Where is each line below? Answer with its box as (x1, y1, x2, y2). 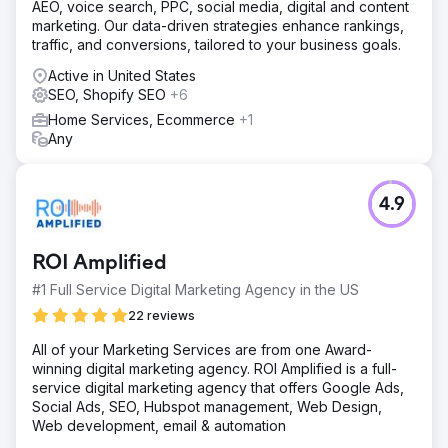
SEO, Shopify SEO (48, 85, 170, 103)
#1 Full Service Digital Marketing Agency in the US (32, 280, 359, 298)
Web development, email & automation (32, 416, 286, 434)
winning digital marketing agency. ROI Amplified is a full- (32, 359, 397, 377)
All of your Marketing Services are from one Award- (32, 340, 372, 358)
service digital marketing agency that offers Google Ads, (32, 378, 404, 396)
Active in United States (48, 66, 196, 84)
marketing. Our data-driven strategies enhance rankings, (32, 16, 404, 34)
